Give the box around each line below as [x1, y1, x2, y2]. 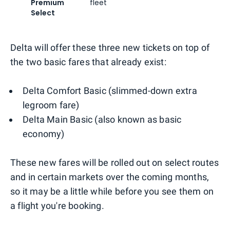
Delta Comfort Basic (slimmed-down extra [23, 85, 197, 96]
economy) [23, 128, 65, 139]
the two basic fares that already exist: [10, 56, 166, 67]
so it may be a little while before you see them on [10, 185, 214, 197]
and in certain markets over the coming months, [10, 171, 209, 182]
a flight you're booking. [10, 200, 104, 211]
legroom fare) [23, 99, 80, 110]
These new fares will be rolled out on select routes [10, 157, 219, 168]
